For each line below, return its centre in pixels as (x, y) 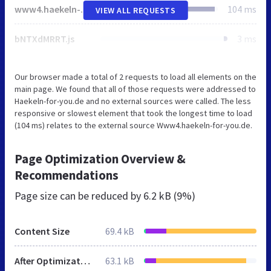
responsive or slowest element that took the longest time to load (133, 113)
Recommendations (67, 175)
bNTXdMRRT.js (44, 38)
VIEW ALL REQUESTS (135, 10)
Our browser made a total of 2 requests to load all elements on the (135, 77)
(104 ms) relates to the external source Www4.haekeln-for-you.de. (133, 125)
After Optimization (85, 260)
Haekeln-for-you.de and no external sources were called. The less (133, 101)
